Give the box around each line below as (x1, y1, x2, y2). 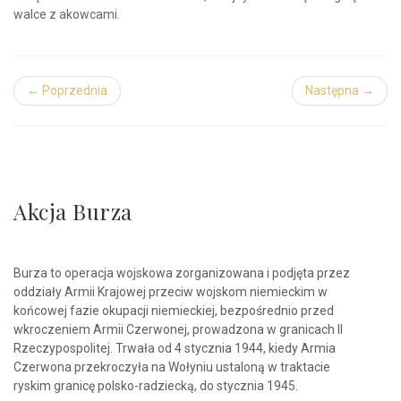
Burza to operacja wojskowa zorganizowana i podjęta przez (13, 266, 350, 280)
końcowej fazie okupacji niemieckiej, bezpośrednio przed (13, 303, 334, 318)
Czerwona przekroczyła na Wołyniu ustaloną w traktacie (13, 360, 330, 374)
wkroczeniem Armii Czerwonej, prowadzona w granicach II (13, 322, 343, 337)
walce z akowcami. (13, 7, 120, 21)
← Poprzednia (27, 83, 107, 98)
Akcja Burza (13, 197, 132, 226)
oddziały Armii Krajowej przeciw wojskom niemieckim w (13, 285, 328, 299)
